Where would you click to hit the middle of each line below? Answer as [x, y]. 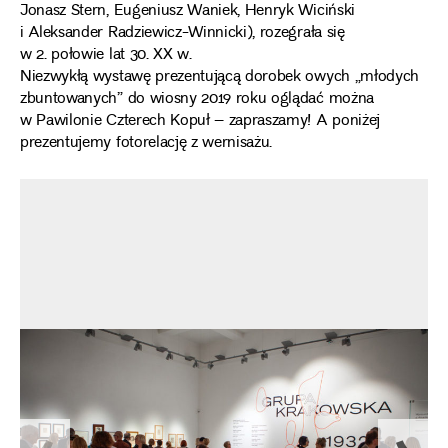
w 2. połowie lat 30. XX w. [106, 55]
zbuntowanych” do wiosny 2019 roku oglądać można [197, 99]
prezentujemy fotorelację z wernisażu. [146, 143]
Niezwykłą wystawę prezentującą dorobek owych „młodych [219, 77]
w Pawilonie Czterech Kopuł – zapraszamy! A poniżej [200, 121]
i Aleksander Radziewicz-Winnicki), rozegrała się [182, 33]
